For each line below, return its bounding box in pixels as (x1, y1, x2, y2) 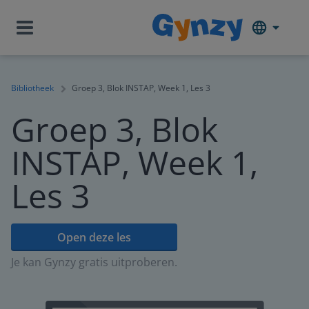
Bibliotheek (11, 82, 54, 94)
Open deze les (57, 230, 131, 245)
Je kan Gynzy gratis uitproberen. (11, 255, 177, 270)
